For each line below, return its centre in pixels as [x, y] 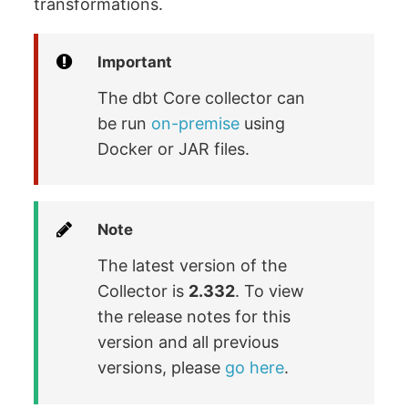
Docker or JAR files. [174, 148]
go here [255, 368]
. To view [270, 291]
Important [135, 62]
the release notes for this [194, 317]
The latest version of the [193, 266]
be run [125, 123]
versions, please [162, 368]
